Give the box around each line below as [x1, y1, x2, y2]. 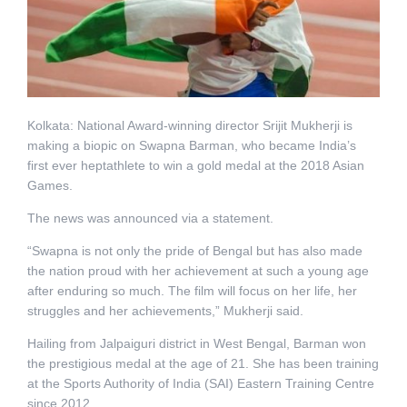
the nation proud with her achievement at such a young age [26, 263, 369, 278]
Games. [26, 177, 73, 193]
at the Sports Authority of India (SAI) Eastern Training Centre [26, 375, 374, 391]
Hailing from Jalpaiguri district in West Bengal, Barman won [26, 335, 366, 351]
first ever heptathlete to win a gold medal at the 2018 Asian [26, 157, 364, 173]
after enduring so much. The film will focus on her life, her [26, 283, 357, 298]
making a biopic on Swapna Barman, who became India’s [26, 137, 356, 153]
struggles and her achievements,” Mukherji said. [26, 303, 303, 318]
